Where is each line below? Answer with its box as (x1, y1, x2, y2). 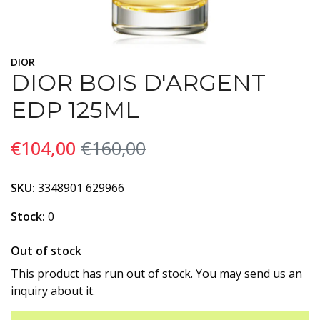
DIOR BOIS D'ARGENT (11, 69, 266, 96)
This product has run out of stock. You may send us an (11, 266, 302, 281)
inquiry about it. (11, 283, 95, 299)
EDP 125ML (11, 96, 139, 124)
